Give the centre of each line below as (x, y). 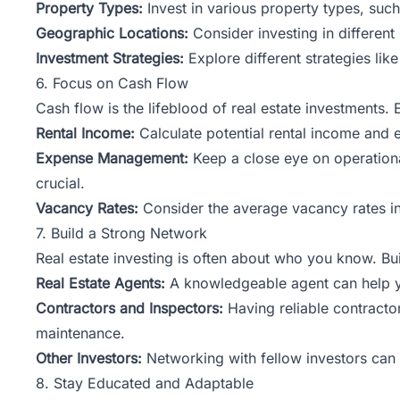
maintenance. (80, 333)
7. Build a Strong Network (121, 233)
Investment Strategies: (110, 58)
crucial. (60, 183)
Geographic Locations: (112, 33)
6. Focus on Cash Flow (112, 83)
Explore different (245, 58)
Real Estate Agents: (100, 283)
